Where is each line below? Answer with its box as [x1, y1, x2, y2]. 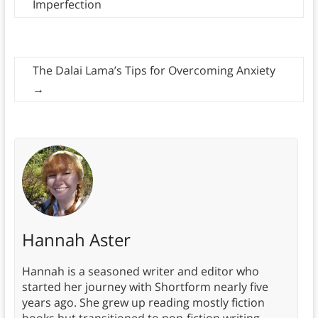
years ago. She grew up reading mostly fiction [21, 295, 265, 311]
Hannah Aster [21, 228, 131, 252]
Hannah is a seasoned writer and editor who [21, 263, 259, 280]
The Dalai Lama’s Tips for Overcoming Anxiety [32, 62, 275, 79]
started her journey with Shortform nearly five [21, 279, 268, 295]
